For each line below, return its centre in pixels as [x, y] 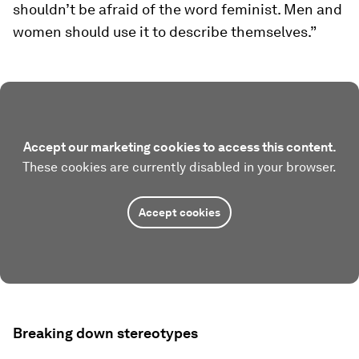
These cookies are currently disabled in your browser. [179, 167]
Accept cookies [179, 212]
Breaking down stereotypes [105, 333]
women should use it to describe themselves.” [165, 32]
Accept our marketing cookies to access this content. [179, 147]
